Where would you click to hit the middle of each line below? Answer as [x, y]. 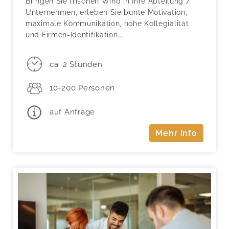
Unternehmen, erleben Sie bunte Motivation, [107, 13]
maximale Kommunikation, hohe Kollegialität [107, 24]
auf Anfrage [72, 112]
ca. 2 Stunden [76, 64]
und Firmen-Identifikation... [75, 35]
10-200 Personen [82, 88]
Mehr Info [176, 133]
